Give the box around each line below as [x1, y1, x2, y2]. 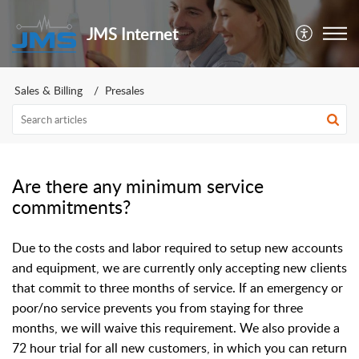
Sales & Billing [14, 83, 83, 98]
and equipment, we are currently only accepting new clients [12, 259, 347, 276]
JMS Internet [86, 22, 178, 45]
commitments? [12, 194, 131, 220]
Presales [105, 83, 144, 98]
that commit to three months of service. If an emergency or [12, 279, 343, 296]
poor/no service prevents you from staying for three [12, 299, 303, 317]
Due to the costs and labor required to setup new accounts [12, 239, 343, 256]
